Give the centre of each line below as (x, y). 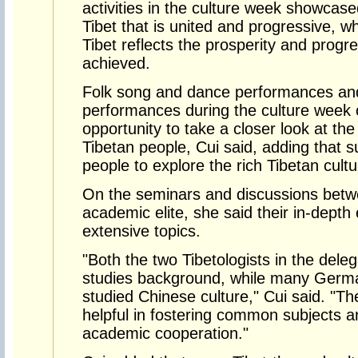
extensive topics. (141, 231)
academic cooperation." (165, 333)
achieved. (116, 63)
